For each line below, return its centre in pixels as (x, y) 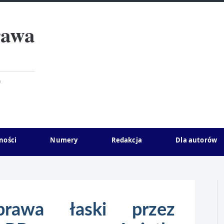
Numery (64, 140)
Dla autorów (196, 140)
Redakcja (126, 140)
